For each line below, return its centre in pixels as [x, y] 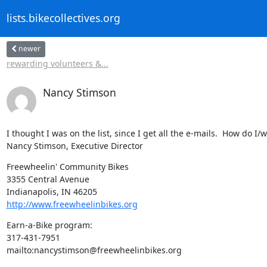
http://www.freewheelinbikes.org [72, 204]
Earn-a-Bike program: [49, 225]
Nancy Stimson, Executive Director [74, 145]
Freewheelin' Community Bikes [67, 166]
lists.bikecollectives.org [63, 18]
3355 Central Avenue [48, 179]
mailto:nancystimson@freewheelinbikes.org [94, 250]
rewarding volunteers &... [57, 63]
